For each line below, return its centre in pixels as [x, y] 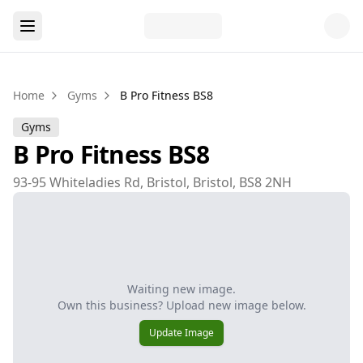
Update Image [181, 333]
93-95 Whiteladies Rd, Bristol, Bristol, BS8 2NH [152, 182]
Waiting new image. [181, 289]
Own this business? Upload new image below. [181, 305]
